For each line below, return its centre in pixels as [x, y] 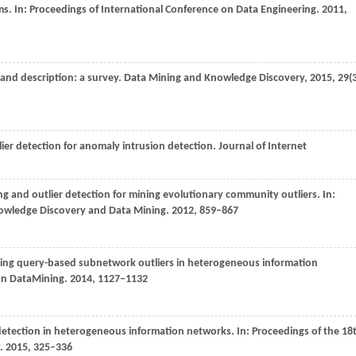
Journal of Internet [263, 147]
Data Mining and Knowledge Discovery [214, 78]
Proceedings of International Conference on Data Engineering [173, 10]
